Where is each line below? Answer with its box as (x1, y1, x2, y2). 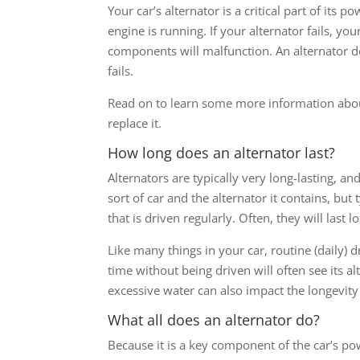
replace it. (108, 114, 162, 131)
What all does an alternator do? (108, 309, 321, 329)
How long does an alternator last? (108, 142, 336, 162)
